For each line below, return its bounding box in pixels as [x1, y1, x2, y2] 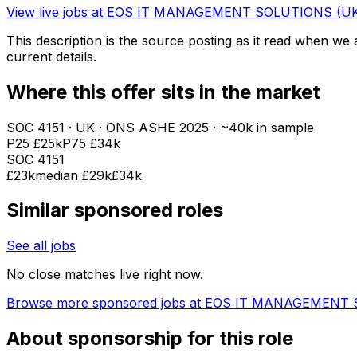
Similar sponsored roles [6, 198, 223, 222]
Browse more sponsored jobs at [6, 295, 205, 312]
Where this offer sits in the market [6, 80, 320, 104]
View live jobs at [6, 3, 107, 20]
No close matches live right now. [6, 266, 203, 283]
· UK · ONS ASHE [65, 119, 179, 135]
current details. [6, 48, 96, 65]
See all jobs [6, 237, 76, 254]
